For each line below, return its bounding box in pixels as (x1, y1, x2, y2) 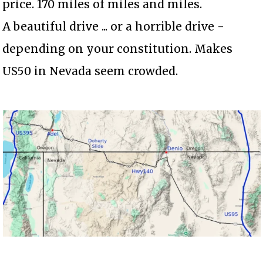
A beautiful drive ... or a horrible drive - (2, 19, 225, 34)
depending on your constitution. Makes (2, 42, 233, 56)
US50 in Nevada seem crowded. (2, 64, 178, 79)
